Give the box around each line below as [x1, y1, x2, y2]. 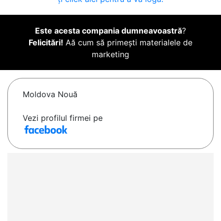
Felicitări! [29, 37, 63, 48]
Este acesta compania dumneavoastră [35, 26, 182, 36]
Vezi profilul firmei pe [23, 113, 103, 123]
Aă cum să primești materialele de [63, 37, 192, 48]
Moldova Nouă [23, 89, 77, 100]
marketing [92, 49, 129, 60]
